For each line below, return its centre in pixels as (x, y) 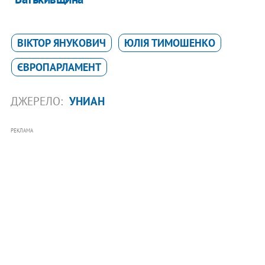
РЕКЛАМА (22, 131)
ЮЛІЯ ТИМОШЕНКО (169, 43)
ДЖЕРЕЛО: (38, 101)
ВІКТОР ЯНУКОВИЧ (61, 43)
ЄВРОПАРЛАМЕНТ (59, 67)
